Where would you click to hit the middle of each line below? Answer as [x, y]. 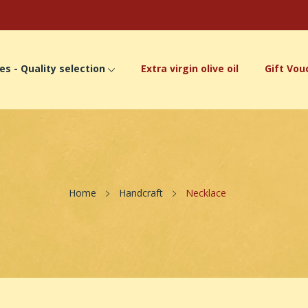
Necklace [206, 192]
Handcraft [141, 192]
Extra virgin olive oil [190, 69]
